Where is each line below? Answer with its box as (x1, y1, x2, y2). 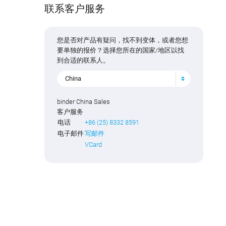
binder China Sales (57, 98, 110, 106)
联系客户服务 (44, 2, 105, 15)
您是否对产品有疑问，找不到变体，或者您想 (57, 36, 189, 44)
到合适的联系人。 (57, 56, 110, 64)
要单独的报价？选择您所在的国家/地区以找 (57, 46, 185, 54)
